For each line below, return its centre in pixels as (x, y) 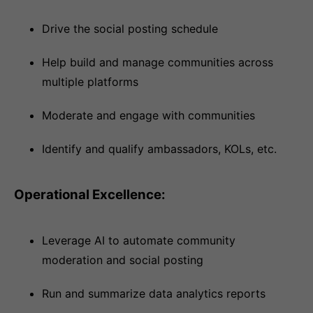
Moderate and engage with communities (148, 115)
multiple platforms (90, 82)
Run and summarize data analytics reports (154, 293)
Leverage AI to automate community (139, 240)
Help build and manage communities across (158, 62)
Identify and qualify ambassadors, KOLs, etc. (159, 149)
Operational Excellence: (90, 195)
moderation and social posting (123, 260)
